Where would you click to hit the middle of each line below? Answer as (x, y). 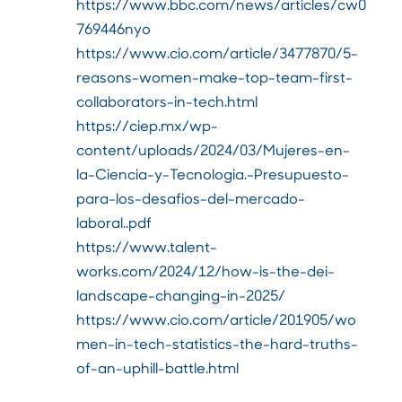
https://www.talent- (147, 246)
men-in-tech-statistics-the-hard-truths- (218, 343)
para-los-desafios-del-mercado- (191, 197)
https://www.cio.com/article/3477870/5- (218, 52)
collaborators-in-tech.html (167, 100)
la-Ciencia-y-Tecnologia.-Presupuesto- (213, 173)
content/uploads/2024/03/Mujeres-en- (214, 149)
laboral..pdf (114, 222)
